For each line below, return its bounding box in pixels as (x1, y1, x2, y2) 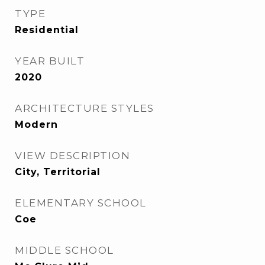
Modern (15, 119, 58, 130)
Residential (15, 24, 79, 35)
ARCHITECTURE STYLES (15, 102, 154, 114)
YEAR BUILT (15, 55, 85, 67)
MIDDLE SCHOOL (15, 244, 114, 256)
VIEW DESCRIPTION (15, 150, 130, 161)
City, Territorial (15, 166, 101, 177)
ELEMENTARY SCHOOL (15, 197, 147, 209)
